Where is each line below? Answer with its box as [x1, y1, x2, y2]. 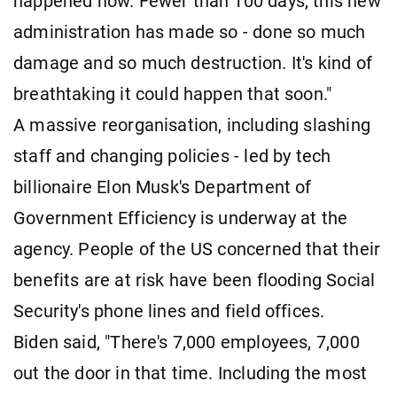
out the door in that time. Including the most [13, 362, 368, 384]
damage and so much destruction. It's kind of [13, 52, 372, 74]
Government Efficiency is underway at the [13, 207, 348, 229]
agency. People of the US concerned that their [13, 238, 381, 260]
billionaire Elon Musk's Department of [13, 176, 312, 198]
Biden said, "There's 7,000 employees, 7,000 [13, 331, 360, 353]
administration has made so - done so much [13, 21, 366, 43]
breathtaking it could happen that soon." [13, 83, 332, 105]
